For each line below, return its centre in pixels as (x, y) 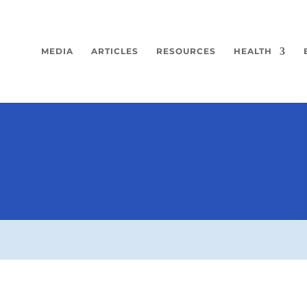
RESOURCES (186, 51)
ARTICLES (114, 51)
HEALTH (253, 51)
